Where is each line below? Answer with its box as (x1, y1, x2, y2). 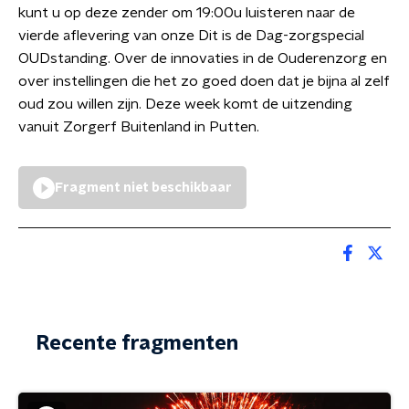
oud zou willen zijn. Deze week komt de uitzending (18, 97, 352, 111)
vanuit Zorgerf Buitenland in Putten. (18, 120, 259, 134)
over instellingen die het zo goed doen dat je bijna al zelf (18, 74, 390, 89)
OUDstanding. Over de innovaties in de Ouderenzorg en (18, 51, 387, 66)
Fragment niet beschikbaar (55, 182, 232, 194)
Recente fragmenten (37, 333, 238, 353)
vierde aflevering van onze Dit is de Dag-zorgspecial (18, 28, 364, 43)
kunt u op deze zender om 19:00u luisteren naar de (18, 5, 355, 20)
